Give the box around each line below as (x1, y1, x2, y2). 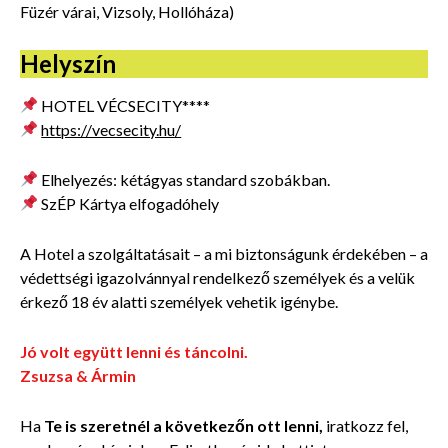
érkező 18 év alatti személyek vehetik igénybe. (20, 291, 338, 311)
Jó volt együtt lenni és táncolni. (20, 341, 248, 361)
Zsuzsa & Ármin (20, 365, 136, 385)
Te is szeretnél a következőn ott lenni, (44, 415, 323, 435)
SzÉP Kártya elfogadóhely (38, 193, 220, 213)
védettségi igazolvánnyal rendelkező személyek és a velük (20, 267, 415, 287)
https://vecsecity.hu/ (41, 119, 182, 139)
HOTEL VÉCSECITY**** (38, 95, 211, 115)
